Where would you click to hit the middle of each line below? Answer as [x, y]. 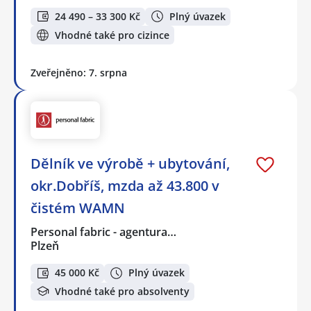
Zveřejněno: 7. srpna [79, 72]
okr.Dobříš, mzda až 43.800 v [125, 186]
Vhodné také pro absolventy [122, 291]
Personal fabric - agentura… [104, 232]
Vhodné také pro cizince [112, 35]
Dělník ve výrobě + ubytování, [130, 164]
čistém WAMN [78, 208]
